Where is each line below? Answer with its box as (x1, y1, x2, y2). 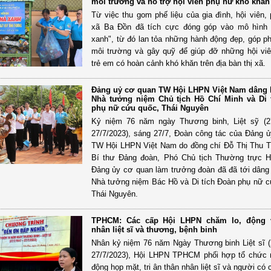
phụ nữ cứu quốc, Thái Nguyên (91, 103, 209, 113)
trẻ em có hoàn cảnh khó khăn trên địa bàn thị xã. (91, 58, 266, 68)
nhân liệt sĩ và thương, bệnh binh (91, 224, 217, 234)
